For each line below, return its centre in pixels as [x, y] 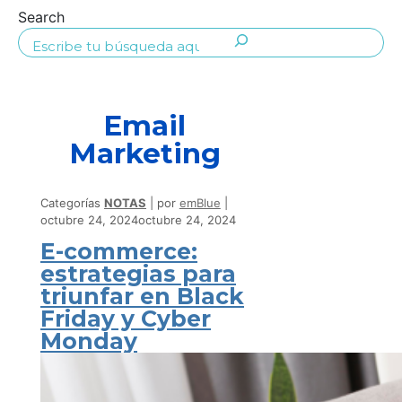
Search [41, 17]
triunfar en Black [142, 296]
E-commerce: [119, 251]
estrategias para [138, 273]
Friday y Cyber [126, 318]
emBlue [200, 203]
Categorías [72, 203]
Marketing [144, 154]
